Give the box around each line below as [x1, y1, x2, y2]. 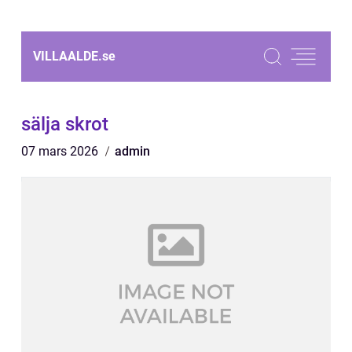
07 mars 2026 [21, 144, 101, 159]
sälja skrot [21, 113, 108, 135]
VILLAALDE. [33, 49, 102, 64]
